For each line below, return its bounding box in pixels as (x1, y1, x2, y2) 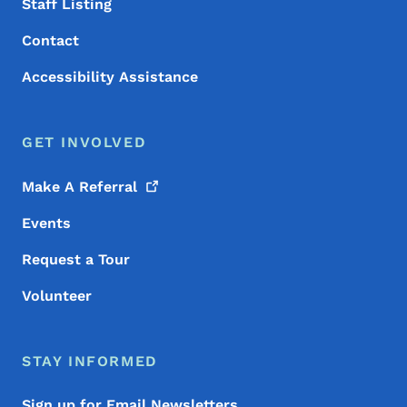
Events (22, 214, 71, 233)
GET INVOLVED (22, 134, 147, 152)
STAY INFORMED (22, 352, 158, 371)
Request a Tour (22, 251, 130, 269)
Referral (79, 178, 137, 196)
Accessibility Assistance (22, 68, 198, 86)
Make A (22, 178, 79, 196)
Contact (22, 32, 79, 50)
